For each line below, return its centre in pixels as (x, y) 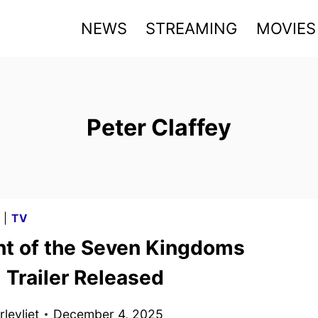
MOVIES (286, 28)
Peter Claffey (159, 127)
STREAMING (192, 28)
